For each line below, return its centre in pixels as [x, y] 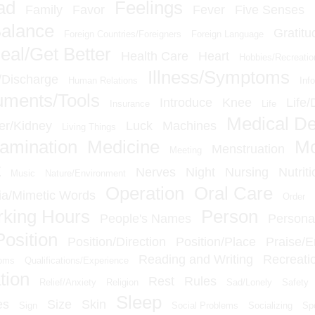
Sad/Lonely [249, 282]
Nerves [155, 172]
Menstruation [248, 149]
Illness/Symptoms [218, 77]
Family [44, 9]
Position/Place [216, 242]
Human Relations [103, 80]
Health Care [155, 56]
